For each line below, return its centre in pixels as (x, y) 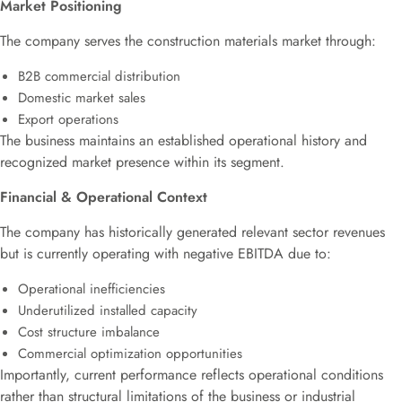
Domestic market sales (82, 98)
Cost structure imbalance (89, 332)
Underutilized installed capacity (108, 310)
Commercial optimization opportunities (130, 354)
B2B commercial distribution (99, 76)
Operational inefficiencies (92, 289)
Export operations (68, 119)
